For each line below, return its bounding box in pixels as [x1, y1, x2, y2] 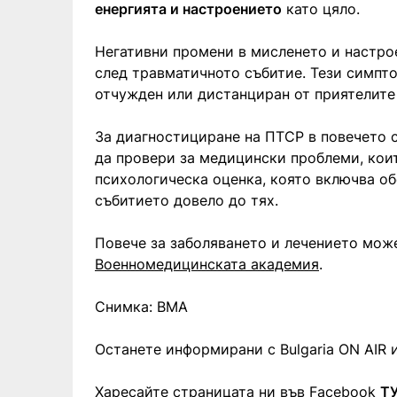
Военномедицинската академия [95, 254, 319, 273]
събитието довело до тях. [95, 191, 278, 209]
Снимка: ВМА [95, 297, 188, 315]
